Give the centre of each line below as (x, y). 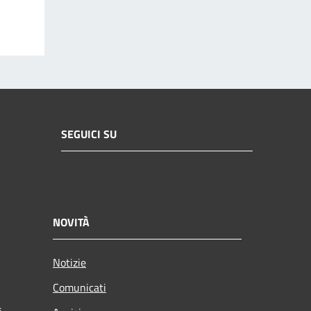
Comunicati (79, 287)
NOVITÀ (71, 222)
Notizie (69, 262)
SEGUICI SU (89, 134)
